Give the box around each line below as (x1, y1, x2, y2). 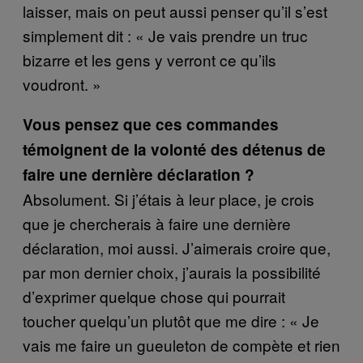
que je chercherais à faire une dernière (23, 211, 291, 234)
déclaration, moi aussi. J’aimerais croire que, (23, 236, 331, 258)
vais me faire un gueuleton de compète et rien (23, 333, 340, 356)
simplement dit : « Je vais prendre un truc (23, 23, 308, 46)
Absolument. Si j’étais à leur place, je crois (23, 187, 314, 210)
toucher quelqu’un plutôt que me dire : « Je (23, 309, 319, 331)
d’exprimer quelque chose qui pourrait (23, 284, 285, 307)
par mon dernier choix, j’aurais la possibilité (23, 260, 321, 283)
